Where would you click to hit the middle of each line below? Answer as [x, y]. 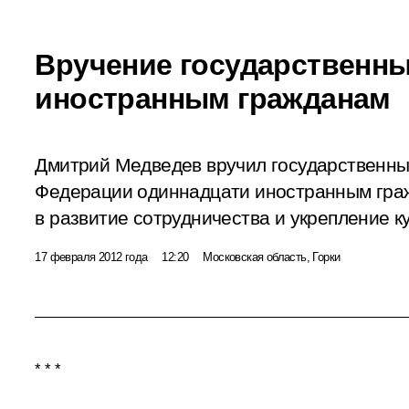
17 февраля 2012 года [91, 257]
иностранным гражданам [213, 98]
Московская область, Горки [272, 257]
